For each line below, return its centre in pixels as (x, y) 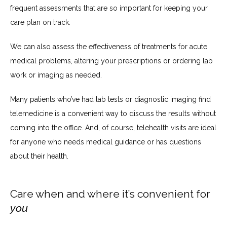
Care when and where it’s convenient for (110, 194)
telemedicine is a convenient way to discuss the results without (113, 113)
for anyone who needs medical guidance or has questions (106, 142)
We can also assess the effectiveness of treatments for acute (109, 46)
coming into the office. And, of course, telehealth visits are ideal (113, 127)
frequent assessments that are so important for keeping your (109, 8)
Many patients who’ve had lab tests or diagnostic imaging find (110, 99)
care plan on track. (41, 22)
